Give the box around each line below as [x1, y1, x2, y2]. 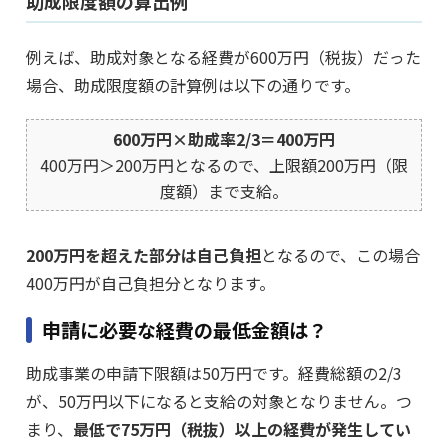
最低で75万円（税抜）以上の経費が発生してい [73, 417, 411, 442]
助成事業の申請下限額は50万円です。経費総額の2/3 [26, 361, 402, 386]
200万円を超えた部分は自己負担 [26, 243, 261, 268]
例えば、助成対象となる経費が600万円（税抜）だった [26, 45, 421, 70]
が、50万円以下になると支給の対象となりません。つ [26, 389, 412, 414]
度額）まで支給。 [160, 179, 288, 204]
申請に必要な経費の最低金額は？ [42, 316, 327, 345]
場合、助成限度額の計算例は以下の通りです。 [26, 73, 360, 98]
